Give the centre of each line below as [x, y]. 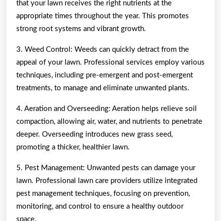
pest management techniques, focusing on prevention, [103, 193]
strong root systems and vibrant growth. [81, 29]
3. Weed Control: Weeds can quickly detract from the [103, 49]
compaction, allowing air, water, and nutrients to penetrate [109, 121]
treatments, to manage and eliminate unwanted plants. [103, 88]
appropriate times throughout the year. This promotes [103, 16]
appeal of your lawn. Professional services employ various [110, 62]
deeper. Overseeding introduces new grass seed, [94, 134]
